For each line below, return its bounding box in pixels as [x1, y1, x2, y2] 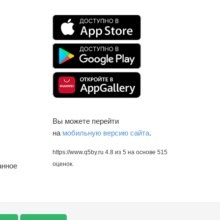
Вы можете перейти [53, 117, 119, 125]
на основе [128, 149, 157, 156]
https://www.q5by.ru [53, 149, 104, 156]
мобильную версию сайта [62, 129, 149, 137]
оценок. [53, 161, 74, 167]
